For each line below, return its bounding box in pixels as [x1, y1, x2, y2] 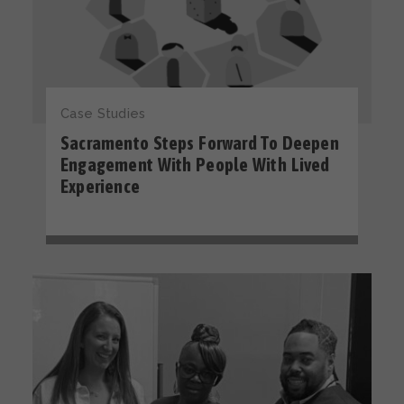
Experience [60, 176, 140, 197]
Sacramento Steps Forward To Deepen [60, 133, 339, 154]
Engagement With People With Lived [60, 154, 330, 176]
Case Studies [60, 106, 146, 122]
